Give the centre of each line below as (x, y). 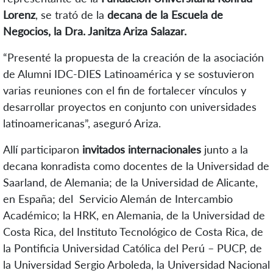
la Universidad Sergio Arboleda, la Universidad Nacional (136, 265)
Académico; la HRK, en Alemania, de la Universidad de (134, 215)
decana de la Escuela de (165, 15)
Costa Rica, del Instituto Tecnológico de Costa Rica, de (133, 232)
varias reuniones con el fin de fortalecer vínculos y (125, 90)
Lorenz (19, 15)
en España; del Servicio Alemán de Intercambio (118, 199)
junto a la (225, 150)
